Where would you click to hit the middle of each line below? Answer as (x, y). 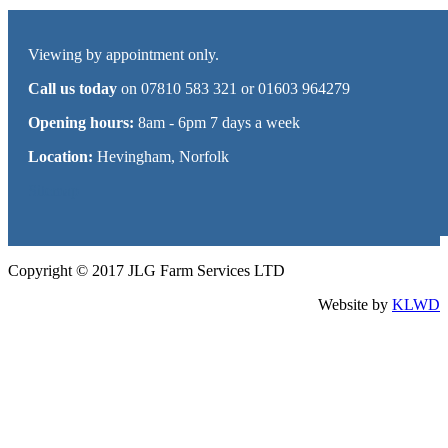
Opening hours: (81, 123)
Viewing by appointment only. (123, 55)
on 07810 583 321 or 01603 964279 (233, 89)
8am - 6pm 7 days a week (217, 123)
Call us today (72, 89)
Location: (60, 157)
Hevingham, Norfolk (161, 157)
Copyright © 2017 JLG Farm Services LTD (146, 271)
